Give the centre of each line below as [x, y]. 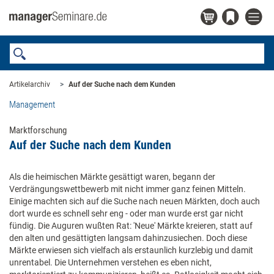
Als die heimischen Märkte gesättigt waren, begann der [112, 177]
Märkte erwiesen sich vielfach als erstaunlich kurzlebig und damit [131, 250]
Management [32, 105]
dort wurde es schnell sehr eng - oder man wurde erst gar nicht [126, 213]
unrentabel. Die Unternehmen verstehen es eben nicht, [110, 262]
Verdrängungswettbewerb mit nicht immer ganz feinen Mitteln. [128, 189]
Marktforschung [38, 130]
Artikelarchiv [30, 84]
